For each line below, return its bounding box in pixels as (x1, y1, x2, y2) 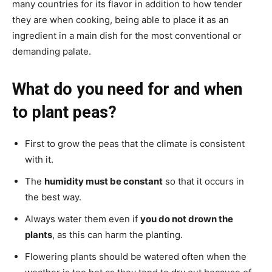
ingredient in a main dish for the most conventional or (12, 30, 242, 42)
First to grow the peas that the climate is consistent (25, 138, 245, 150)
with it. (25, 154, 53, 166)
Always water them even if (25, 213, 140, 225)
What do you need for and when (12, 80, 242, 100)
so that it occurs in (163, 175, 244, 188)
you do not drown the (140, 213, 233, 225)
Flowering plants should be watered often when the (25, 251, 246, 263)
